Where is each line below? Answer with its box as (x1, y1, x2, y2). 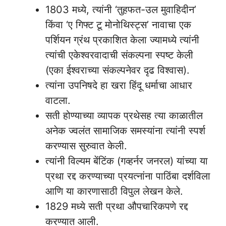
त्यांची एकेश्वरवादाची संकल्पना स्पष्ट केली (45, 48, 193, 61)
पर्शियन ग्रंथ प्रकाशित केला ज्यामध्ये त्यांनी (45, 33, 199, 46)
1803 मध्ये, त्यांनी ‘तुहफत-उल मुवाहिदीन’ (45, 3, 196, 16)
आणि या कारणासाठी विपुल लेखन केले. (45, 185, 183, 197)
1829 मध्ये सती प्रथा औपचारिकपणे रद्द (45, 200, 188, 212)
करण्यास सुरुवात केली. (45, 139, 127, 152)
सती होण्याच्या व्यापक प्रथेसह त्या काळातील (45, 109, 203, 122)
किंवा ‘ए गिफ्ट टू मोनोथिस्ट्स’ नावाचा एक (45, 18, 191, 31)
